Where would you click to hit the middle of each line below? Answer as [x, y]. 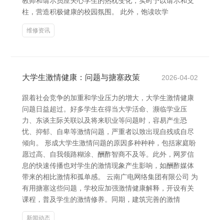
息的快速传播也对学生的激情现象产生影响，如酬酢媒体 [108, 165]
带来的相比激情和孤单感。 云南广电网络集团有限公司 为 [110, 177]
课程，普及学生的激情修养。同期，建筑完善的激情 [101, 199]
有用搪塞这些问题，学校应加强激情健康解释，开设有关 [108, 188]
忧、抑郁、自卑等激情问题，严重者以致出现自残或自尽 [108, 132]
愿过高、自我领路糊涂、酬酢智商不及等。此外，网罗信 [108, 154]
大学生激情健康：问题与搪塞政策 [81, 77]
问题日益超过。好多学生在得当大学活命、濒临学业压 [105, 109]
